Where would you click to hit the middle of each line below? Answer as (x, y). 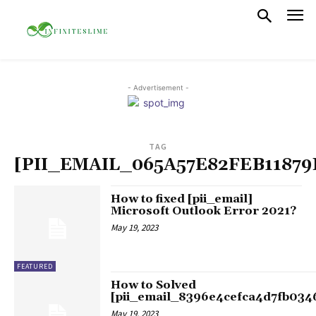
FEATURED (35, 266)
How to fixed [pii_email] (182, 199)
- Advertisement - (158, 87)
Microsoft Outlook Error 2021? (204, 211)
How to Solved (154, 285)
